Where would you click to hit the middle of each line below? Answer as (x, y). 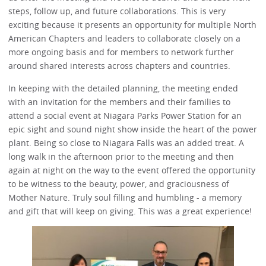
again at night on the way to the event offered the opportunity (132, 170)
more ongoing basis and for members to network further (121, 52)
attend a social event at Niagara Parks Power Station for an (125, 115)
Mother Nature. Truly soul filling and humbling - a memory (125, 197)
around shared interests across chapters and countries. (120, 66)
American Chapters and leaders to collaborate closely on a (125, 39)
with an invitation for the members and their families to (120, 102)
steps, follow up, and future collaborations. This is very (117, 11)
